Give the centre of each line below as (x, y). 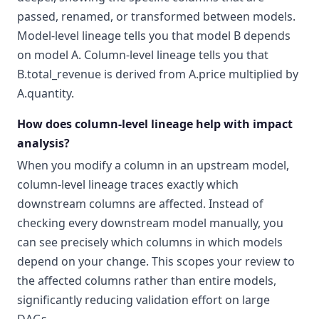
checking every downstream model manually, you (150, 223)
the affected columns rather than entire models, (147, 281)
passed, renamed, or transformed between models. (156, 17)
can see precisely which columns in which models (150, 242)
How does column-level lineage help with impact (155, 124)
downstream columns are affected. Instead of (140, 204)
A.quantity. (46, 94)
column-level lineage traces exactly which (128, 185)
